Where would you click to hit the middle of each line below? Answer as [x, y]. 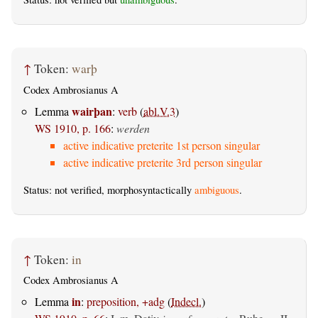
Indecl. [186, 302]
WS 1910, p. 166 [73, 128]
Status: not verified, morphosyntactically [109, 190]
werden [133, 128]
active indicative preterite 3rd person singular [163, 162]
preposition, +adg [126, 302]
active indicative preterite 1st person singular [161, 145]
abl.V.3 [159, 111]
